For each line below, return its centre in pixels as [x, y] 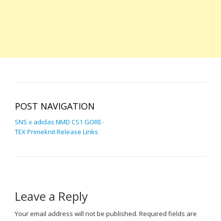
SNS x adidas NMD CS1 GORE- [59, 122]
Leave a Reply [51, 196]
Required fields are [167, 214]
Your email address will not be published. [76, 214]
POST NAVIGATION [55, 106]
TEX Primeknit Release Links [56, 132]
